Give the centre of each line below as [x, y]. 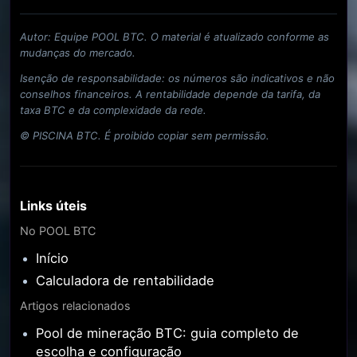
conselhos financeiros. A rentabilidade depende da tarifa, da [170, 94]
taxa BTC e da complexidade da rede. [113, 110]
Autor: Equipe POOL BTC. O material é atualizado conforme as [175, 37]
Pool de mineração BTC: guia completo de [167, 333]
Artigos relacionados [75, 305]
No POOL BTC [58, 230]
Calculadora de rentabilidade [125, 280]
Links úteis [53, 206]
